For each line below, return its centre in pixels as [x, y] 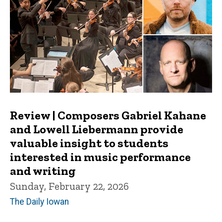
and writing [43, 171]
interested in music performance [100, 157]
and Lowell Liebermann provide [97, 129]
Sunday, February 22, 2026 [69, 186]
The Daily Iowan [39, 201]
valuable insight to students [89, 143]
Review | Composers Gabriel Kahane [108, 115]
